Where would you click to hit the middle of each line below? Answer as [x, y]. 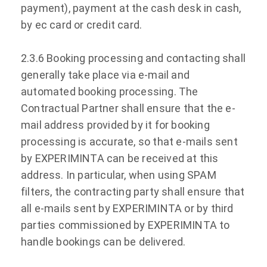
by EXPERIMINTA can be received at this [120, 158]
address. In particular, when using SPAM [119, 175]
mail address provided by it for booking [115, 125]
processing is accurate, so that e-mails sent [129, 141]
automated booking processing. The [110, 91]
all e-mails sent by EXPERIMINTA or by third [127, 208]
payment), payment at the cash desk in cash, [131, 8]
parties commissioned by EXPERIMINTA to [125, 225]
